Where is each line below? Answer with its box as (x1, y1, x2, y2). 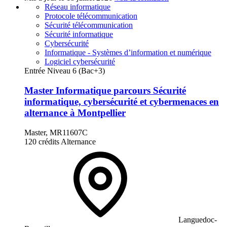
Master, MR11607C (24, 128, 88, 137)
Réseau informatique (45, 3, 110, 12)
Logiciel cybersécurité (45, 57, 115, 66)
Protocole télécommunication (45, 12, 137, 21)
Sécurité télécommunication (45, 21, 133, 30)
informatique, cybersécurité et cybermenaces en (24, 96, 219, 107)
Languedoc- (178, 215, 217, 224)
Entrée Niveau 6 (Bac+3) (24, 66, 105, 75)
